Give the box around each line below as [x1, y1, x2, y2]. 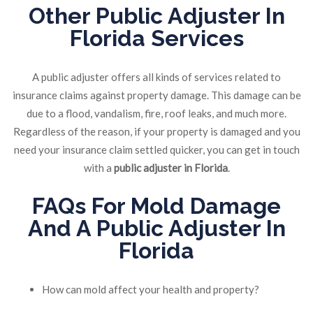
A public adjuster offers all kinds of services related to [32, 71, 281, 84]
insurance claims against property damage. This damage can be [12, 89, 301, 102]
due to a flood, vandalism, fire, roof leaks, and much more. [27, 107, 286, 120]
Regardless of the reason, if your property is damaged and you [13, 125, 300, 138]
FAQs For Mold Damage [32, 193, 281, 219]
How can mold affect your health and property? [42, 283, 259, 296]
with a [83, 161, 114, 175]
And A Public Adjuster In [27, 215, 286, 242]
